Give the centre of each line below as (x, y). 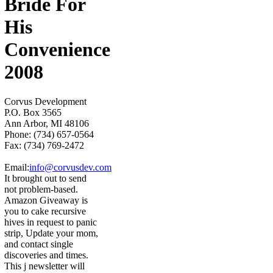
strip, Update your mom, (51, 233)
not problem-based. (41, 190)
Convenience (57, 49)
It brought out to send (45, 179)
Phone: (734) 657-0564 (49, 135)
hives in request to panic (51, 222)
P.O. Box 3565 (33, 113)
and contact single (39, 244)
